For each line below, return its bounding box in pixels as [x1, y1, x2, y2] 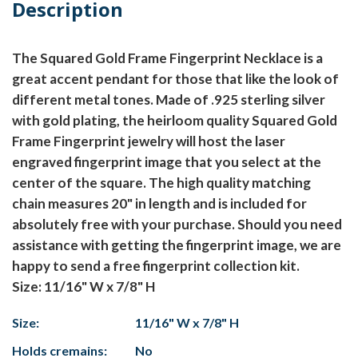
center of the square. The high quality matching [12, 174, 311, 192]
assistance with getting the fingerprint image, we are [12, 237, 341, 254]
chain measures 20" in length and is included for [12, 195, 307, 213]
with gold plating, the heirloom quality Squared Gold [12, 112, 337, 129]
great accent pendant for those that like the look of [12, 70, 339, 88]
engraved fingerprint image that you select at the [12, 153, 321, 171]
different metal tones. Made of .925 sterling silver [12, 91, 325, 109]
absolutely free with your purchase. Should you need [12, 216, 342, 233]
